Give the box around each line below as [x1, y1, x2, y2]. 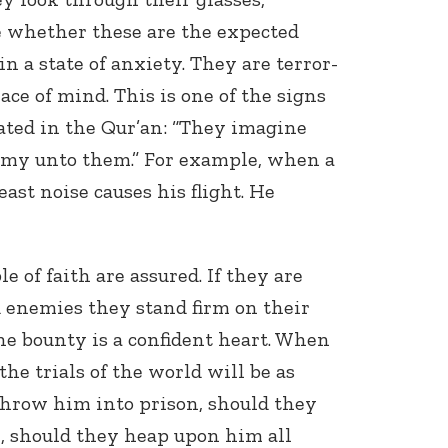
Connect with [220, 187, 327, 207]
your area [220, 227, 296, 247]
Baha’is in [220, 207, 299, 227]
